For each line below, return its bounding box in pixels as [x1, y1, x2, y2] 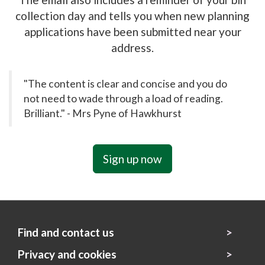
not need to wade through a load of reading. [24, 92, 223, 105]
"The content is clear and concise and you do [24, 77, 227, 90]
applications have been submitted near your [24, 24, 241, 38]
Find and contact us [18, 225, 114, 239]
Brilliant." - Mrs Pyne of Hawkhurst [24, 106, 182, 119]
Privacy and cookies [18, 247, 117, 261]
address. [111, 40, 154, 54]
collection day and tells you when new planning [15, 8, 250, 22]
